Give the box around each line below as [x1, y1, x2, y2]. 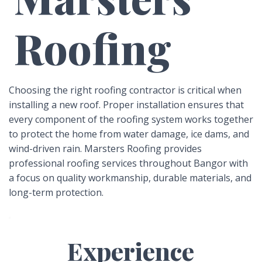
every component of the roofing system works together [9, 112, 253, 126]
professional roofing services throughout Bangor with [9, 156, 248, 170]
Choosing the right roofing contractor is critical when [9, 83, 242, 96]
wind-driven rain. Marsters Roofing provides [9, 142, 202, 155]
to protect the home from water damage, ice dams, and [9, 127, 249, 140]
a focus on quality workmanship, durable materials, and [9, 171, 251, 184]
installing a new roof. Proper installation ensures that [9, 98, 244, 111]
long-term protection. [9, 185, 104, 199]
